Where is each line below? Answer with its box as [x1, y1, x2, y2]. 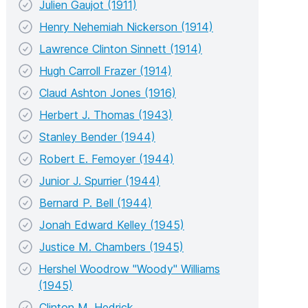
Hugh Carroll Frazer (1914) [39, 63, 172, 78]
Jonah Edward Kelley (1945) [39, 217, 184, 232]
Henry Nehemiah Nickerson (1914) [39, 19, 213, 34]
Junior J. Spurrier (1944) [39, 173, 160, 188]
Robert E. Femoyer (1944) [39, 151, 174, 166]
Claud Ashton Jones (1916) [39, 85, 176, 100]
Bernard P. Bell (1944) [39, 195, 152, 210]
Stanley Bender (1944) [39, 129, 155, 144]
